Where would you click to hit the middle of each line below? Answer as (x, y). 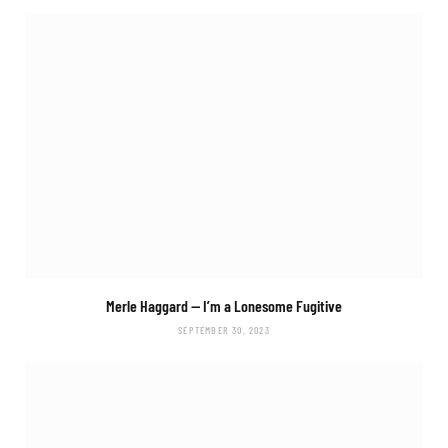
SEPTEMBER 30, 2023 (224, 329)
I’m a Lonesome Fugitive (272, 305)
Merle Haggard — (154, 305)
